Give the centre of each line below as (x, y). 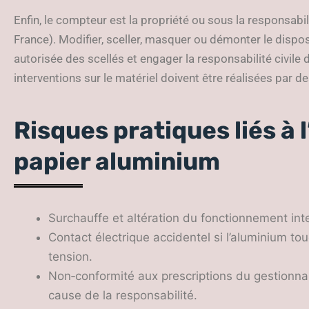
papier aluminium (117, 161)
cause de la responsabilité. (123, 295)
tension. (70, 256)
